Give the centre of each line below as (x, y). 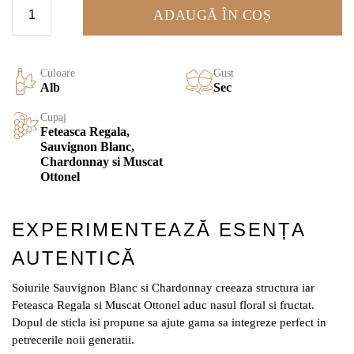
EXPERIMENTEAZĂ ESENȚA (159, 230)
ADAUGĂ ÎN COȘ (213, 15)
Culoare (58, 73)
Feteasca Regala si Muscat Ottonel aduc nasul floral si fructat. (163, 305)
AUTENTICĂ (74, 258)
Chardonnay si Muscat (102, 162)
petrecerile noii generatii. (73, 340)
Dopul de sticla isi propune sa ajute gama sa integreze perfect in (169, 323)
